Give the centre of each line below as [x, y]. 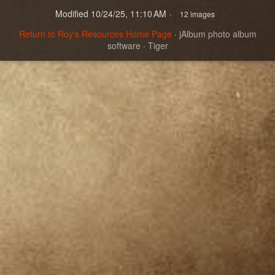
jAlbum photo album [218, 34]
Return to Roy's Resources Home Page [95, 34]
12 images [197, 14]
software [124, 45]
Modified [72, 14]
